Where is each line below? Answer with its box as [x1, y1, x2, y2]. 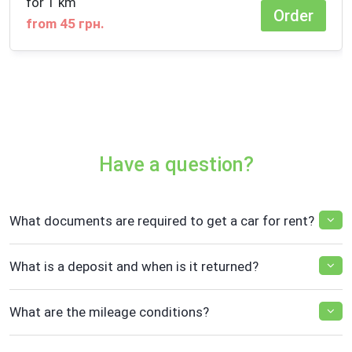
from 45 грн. [26, 16, 104, 32]
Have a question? [98, 152, 254, 176]
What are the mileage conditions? [9, 303, 209, 320]
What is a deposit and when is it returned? [9, 258, 258, 274]
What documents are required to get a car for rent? [9, 212, 314, 229]
